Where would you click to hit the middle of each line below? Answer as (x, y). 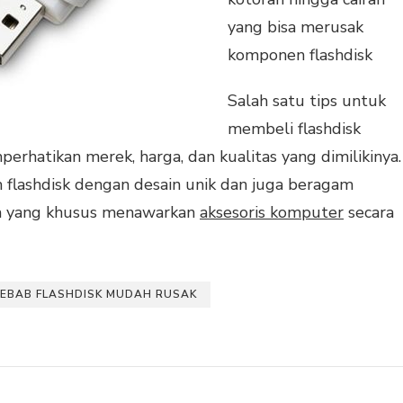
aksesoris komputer (272, 212)
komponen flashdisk (300, 54)
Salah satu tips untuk (307, 100)
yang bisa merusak (296, 27)
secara (369, 212)
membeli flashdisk (294, 128)
